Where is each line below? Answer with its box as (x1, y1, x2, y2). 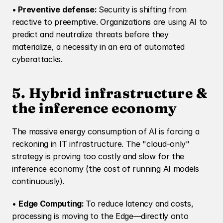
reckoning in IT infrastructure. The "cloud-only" (12, 139, 190, 149)
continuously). (12, 176, 65, 186)
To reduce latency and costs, (86, 199, 194, 209)
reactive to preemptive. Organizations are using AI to (12, 17, 208, 27)
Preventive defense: (16, 4, 99, 14)
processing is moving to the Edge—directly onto (12, 211, 189, 221)
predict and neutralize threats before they (12, 29, 169, 39)
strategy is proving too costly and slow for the (12, 151, 184, 161)
